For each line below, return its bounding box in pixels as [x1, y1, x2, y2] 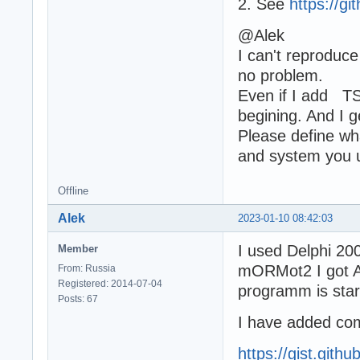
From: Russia [58, 263, 116, 275]
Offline [58, 185, 88, 198]
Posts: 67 [58, 293, 98, 305]
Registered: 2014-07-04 [58, 278, 162, 290]
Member [58, 243, 98, 256]
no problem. [238, 67, 323, 85]
